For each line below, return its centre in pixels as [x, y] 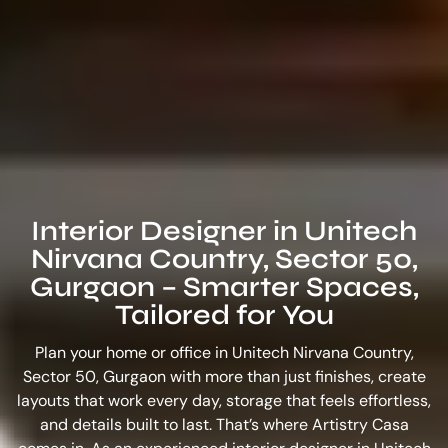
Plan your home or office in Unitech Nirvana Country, [224, 353]
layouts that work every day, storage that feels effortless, [224, 401]
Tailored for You [224, 315]
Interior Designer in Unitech [224, 231]
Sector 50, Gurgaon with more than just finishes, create [224, 377]
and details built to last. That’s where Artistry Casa [224, 425]
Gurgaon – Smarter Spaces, [224, 287]
